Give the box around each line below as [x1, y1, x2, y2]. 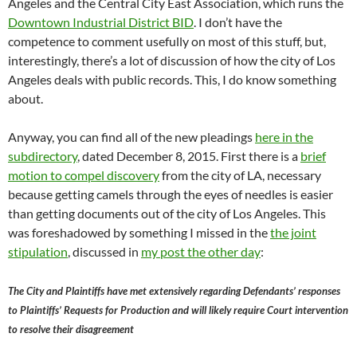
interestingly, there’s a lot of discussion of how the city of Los [8, 53, 335, 69]
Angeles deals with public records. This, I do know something [8, 72, 336, 88]
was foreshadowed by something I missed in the [8, 225, 270, 241]
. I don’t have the [194, 14, 282, 30]
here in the [255, 129, 313, 145]
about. [8, 91, 43, 107]
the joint [270, 225, 316, 241]
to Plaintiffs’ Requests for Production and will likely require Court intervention [8, 304, 348, 317]
